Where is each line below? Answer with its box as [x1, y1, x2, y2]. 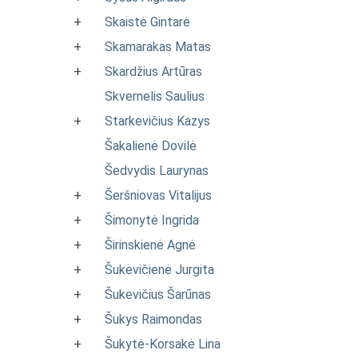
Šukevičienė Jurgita [105, 262, 214, 277]
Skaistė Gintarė [105, 14, 190, 30]
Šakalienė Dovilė [105, 138, 197, 153]
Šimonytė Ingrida [105, 213, 199, 228]
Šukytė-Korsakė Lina [105, 336, 221, 352]
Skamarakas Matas [105, 39, 211, 54]
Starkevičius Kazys [105, 113, 210, 129]
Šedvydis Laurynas [105, 163, 209, 178]
